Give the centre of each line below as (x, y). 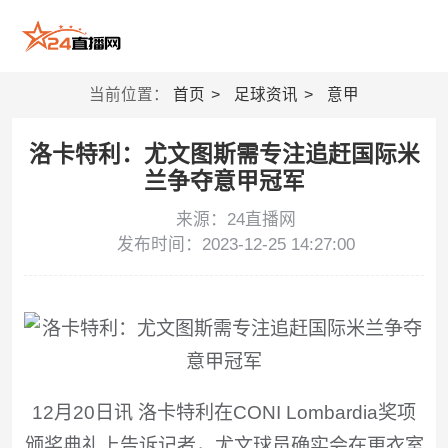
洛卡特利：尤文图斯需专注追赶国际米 (224, 154)
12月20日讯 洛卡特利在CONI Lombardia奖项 (224, 412)
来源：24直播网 (235, 220)
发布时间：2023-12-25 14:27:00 (235, 245)
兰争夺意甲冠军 (224, 181)
